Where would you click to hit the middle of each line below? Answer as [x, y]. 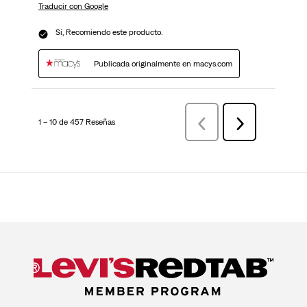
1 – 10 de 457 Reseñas [76, 122]
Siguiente [256, 124]
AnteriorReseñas [231, 124]
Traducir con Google [73, 7]
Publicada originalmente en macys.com [163, 64]
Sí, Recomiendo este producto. [109, 33]
